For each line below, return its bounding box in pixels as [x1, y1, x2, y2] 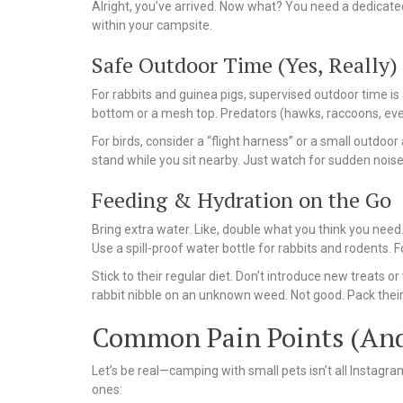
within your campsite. [92, 18, 212, 33]
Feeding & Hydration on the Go [92, 185, 391, 215]
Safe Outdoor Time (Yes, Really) [92, 50, 398, 80]
